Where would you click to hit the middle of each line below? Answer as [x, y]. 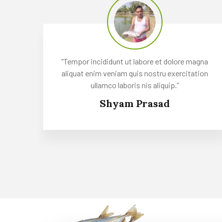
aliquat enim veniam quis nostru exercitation [135, 73]
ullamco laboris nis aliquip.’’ [135, 85]
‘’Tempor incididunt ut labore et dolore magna [135, 61]
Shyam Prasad [135, 103]
